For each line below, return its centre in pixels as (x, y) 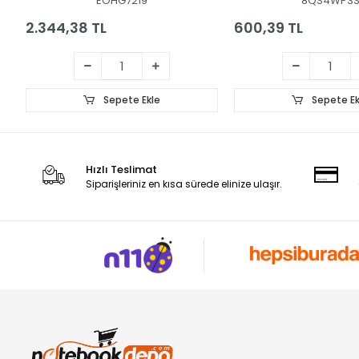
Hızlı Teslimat (122, 169)
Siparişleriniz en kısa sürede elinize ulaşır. (184, 184)
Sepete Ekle (130, 99)
